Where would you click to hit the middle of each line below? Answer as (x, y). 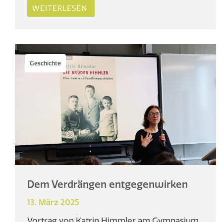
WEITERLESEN (60, 8)
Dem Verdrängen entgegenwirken (108, 184)
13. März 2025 (53, 202)
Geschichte (45, 63)
